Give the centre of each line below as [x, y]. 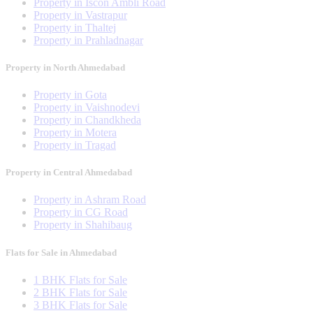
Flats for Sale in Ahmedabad [61, 252]
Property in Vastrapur [80, 15]
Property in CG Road [81, 212]
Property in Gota [70, 95]
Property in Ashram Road [90, 200]
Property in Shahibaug [83, 225]
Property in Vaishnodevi [87, 107]
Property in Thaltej [75, 27]
